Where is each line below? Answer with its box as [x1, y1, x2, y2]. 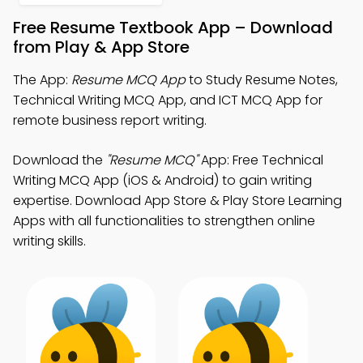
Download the [13, 151, 106, 169]
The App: [13, 70, 71, 89]
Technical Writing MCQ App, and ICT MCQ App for [13, 91, 322, 109]
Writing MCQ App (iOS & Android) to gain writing [13, 171, 312, 190]
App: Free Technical [198, 151, 323, 169]
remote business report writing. [13, 111, 207, 130]
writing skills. [13, 232, 86, 250]
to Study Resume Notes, [186, 70, 338, 89]
